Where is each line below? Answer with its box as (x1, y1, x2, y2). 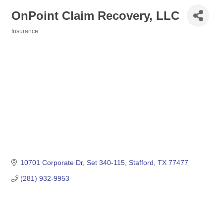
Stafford (128, 159, 154, 167)
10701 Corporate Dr (20, 159, 83, 167)
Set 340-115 (86, 159, 125, 167)
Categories (11, 35, 42, 41)
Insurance (11, 28, 38, 35)
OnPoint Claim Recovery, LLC (11, 8, 179, 22)
